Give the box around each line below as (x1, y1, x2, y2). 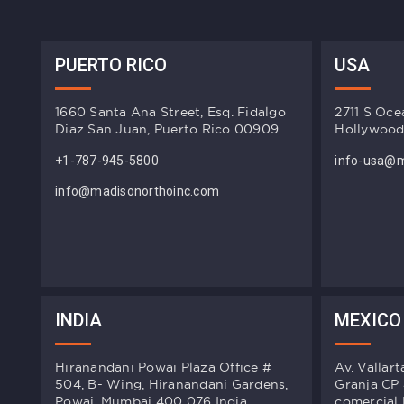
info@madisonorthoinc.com (55, 184, 219, 199)
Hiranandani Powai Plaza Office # (55, 360, 271, 375)
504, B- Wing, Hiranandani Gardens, (55, 377, 289, 392)
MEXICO (335, 309, 402, 332)
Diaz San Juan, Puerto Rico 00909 (55, 122, 279, 137)
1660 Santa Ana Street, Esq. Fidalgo (55, 105, 286, 120)
